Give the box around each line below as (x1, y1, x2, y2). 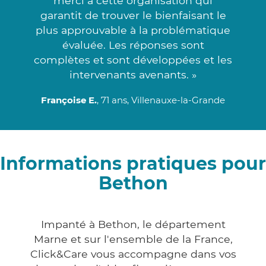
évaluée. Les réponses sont (62, 38, 204, 51)
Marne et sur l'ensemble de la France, (33, 232, 233, 245)
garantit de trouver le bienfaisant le (40, 8, 226, 21)
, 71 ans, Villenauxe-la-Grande (97, 94, 225, 106)
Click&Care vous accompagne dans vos (30, 247, 236, 260)
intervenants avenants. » (69, 68, 197, 81)
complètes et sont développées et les (34, 53, 232, 66)
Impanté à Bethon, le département (40, 217, 226, 230)
